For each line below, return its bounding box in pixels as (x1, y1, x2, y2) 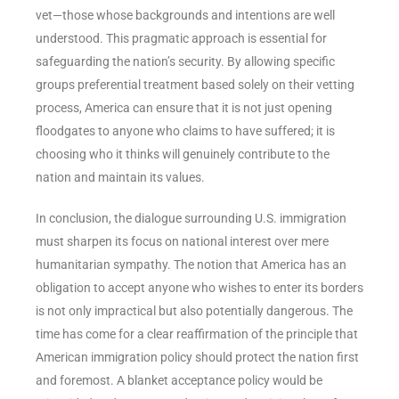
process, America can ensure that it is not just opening (36, 100, 332, 115)
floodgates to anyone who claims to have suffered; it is (36, 123, 335, 138)
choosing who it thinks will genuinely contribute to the (36, 146, 330, 161)
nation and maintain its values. (36, 169, 205, 184)
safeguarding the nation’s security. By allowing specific (36, 53, 335, 69)
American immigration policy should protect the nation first (36, 349, 359, 364)
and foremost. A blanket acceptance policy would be (36, 372, 322, 387)
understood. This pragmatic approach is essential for (36, 30, 327, 45)
